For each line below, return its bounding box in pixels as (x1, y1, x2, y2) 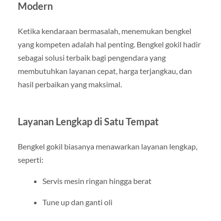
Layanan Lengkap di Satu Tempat (17, 115, 159, 127)
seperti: (17, 154, 43, 164)
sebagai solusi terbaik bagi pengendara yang (17, 52, 166, 62)
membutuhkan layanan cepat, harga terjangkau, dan (17, 66, 192, 75)
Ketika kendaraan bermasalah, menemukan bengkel (17, 26, 191, 36)
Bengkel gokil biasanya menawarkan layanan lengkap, (17, 141, 197, 151)
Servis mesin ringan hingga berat (42, 176, 151, 185)
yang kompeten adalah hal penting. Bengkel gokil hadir (17, 39, 201, 49)
